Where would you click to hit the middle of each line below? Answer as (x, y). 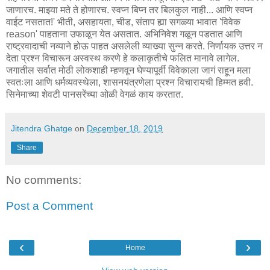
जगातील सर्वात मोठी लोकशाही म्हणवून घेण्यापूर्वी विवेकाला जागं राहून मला (128, 70)
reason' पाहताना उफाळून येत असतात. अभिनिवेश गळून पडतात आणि (124, 34)
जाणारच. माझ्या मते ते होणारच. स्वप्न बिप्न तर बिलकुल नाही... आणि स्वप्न (129, 10)
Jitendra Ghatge (42, 128)
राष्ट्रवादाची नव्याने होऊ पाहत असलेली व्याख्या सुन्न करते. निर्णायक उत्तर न (134, 46)
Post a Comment (49, 206)
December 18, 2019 (125, 128)
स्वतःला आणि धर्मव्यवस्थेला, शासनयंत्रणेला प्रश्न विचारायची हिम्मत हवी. (130, 82)
